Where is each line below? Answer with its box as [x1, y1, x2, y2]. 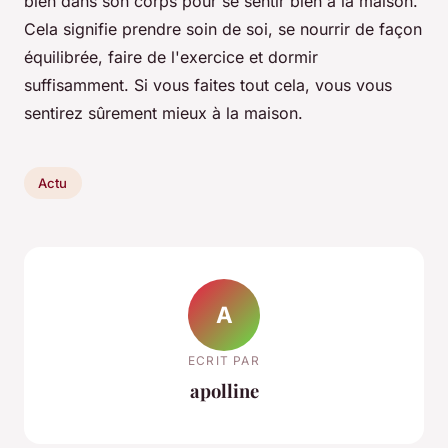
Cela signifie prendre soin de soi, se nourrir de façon [24, 19, 422, 40]
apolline [189, 377, 259, 403]
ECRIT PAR [188, 352, 260, 368]
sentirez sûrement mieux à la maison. [24, 103, 303, 124]
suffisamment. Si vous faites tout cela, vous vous [24, 75, 392, 96]
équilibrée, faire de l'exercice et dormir [24, 47, 318, 68]
